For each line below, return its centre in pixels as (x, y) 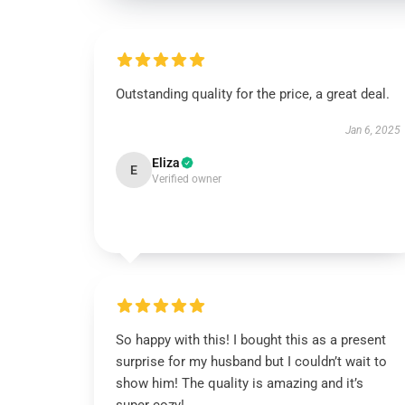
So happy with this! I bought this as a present (251, 340)
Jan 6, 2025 (372, 130)
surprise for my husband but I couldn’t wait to (251, 362)
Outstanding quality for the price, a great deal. (253, 94)
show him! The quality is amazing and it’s (240, 383)
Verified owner (187, 179)
